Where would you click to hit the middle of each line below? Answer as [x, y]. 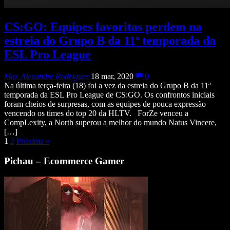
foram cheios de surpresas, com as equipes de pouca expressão [105, 104]
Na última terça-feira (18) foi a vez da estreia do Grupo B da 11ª [107, 86]
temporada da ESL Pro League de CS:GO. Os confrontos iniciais [109, 95]
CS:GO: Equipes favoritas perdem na [103, 27]
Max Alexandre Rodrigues [46, 76]
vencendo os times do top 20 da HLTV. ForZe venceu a [96, 113]
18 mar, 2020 [112, 76]
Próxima [31, 141]
